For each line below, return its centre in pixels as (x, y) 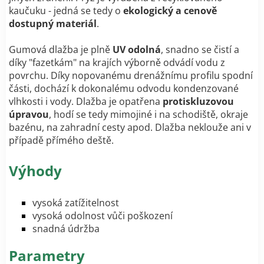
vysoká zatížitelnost (76, 202)
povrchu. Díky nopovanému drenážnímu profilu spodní (131, 75)
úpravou (29, 114)
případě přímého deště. (61, 140)
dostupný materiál (53, 23)
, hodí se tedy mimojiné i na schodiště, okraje (148, 114)
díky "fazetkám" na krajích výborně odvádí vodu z (117, 62)
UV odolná (137, 49)
